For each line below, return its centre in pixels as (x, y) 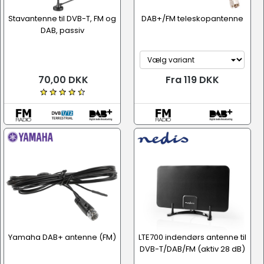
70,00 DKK (62, 80)
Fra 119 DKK (192, 80)
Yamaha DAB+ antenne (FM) (62, 237)
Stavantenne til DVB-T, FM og (62, 19)
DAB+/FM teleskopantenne (192, 19)
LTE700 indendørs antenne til (192, 237)
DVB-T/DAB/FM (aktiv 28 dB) (192, 249)
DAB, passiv (62, 30)
